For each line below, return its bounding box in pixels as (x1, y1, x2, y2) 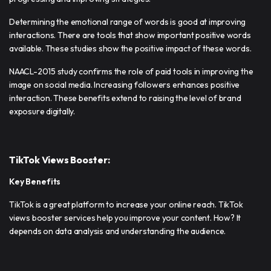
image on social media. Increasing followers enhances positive (9, 79, 240, 90)
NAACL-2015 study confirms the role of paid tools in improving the (9, 65, 253, 77)
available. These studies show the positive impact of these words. (9, 42, 252, 54)
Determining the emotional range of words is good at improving (9, 16, 246, 27)
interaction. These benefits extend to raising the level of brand (9, 92, 241, 103)
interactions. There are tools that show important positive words (9, 29, 251, 41)
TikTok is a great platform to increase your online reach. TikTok (9, 198, 243, 210)
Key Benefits (9, 175, 61, 187)
